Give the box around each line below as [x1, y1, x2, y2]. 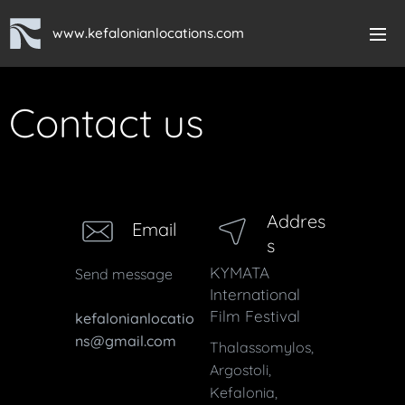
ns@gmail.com [74, 332, 176, 350]
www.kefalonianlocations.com [52, 24, 244, 42]
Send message [74, 265, 173, 283]
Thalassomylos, [210, 338, 314, 356]
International [210, 285, 300, 304]
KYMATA [210, 263, 269, 282]
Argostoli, [210, 361, 271, 379]
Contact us [9, 98, 204, 147]
